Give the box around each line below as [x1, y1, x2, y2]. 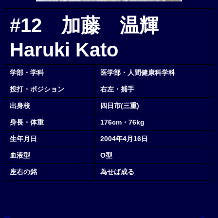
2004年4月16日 [100, 135, 148, 143]
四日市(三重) [100, 102, 140, 110]
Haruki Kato [10, 39, 119, 61]
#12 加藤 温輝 [10, 15, 179, 36]
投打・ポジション [10, 85, 65, 93]
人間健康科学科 [127, 69, 176, 77]
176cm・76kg [100, 118, 145, 127]
